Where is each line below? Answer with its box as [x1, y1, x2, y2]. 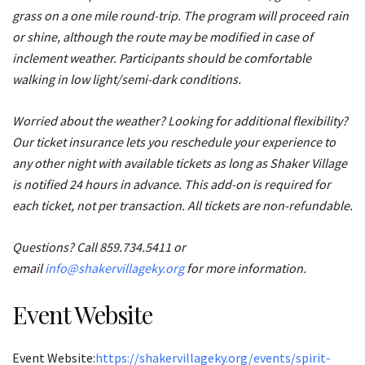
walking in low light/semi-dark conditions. [12, 70, 244, 87]
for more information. [184, 259, 306, 276]
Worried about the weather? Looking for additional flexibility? [12, 112, 348, 129]
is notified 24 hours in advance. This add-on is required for [12, 175, 331, 192]
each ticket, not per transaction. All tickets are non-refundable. [12, 196, 353, 213]
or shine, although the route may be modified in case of [12, 28, 313, 45]
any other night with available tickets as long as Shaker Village [12, 154, 347, 171]
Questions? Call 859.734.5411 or [12, 238, 186, 255]
